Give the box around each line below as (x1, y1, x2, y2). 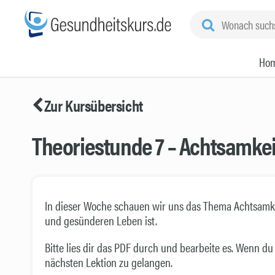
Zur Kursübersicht (44, 94, 143, 117)
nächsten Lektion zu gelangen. (45, 253, 172, 271)
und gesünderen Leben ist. (45, 211, 160, 229)
